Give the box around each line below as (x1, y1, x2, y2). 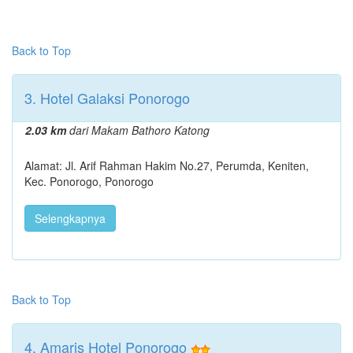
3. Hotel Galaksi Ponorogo (24, 87, 190, 108)
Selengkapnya (35, 210, 106, 226)
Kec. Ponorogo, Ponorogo (24, 173, 154, 189)
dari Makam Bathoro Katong (66, 121, 210, 138)
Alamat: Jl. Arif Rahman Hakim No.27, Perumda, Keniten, (24, 157, 309, 173)
